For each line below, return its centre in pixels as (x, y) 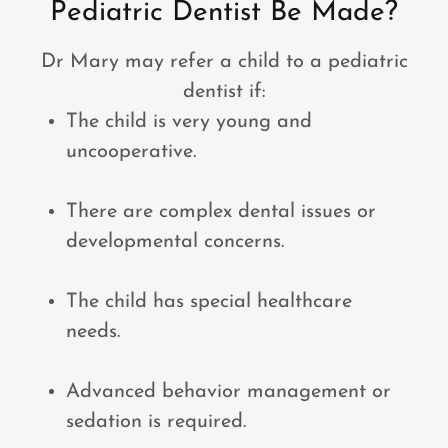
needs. (93, 332)
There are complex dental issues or (221, 212)
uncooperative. (131, 152)
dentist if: (224, 92)
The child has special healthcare (209, 302)
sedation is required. (156, 422)
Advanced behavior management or (228, 392)
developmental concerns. (175, 242)
